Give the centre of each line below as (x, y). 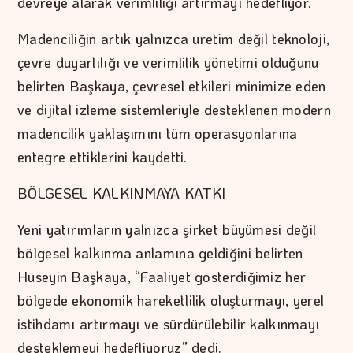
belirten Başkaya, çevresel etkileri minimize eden (172, 85)
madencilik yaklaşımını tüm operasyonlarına (158, 133)
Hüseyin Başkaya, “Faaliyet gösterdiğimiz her (162, 276)
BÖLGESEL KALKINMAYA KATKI (122, 193)
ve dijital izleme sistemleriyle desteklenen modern (174, 109)
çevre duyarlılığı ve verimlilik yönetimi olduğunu (168, 62)
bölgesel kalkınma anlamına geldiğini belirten (160, 253)
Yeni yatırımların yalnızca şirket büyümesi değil (167, 229)
